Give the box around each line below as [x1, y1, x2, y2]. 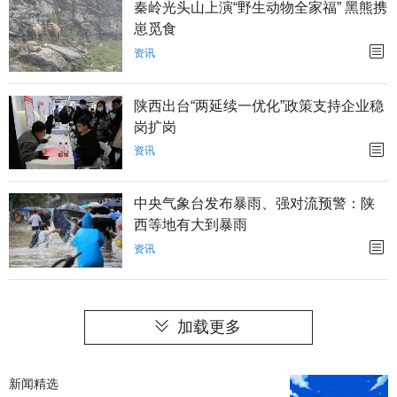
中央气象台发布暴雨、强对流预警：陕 [134, 196, 376, 212]
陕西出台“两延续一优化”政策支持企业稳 [134, 97, 385, 113]
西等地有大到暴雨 [134, 217, 248, 233]
